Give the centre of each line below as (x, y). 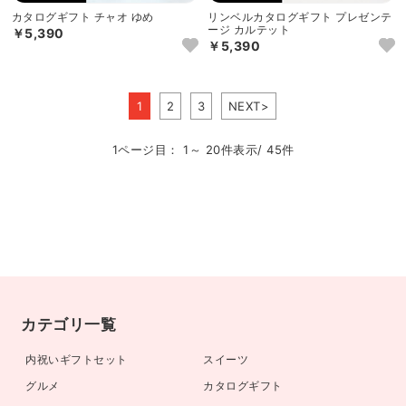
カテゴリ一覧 (68, 324)
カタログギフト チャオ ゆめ (82, 16)
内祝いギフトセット (77, 359)
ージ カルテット (249, 29)
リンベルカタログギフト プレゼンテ (300, 16)
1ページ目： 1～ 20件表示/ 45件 (203, 150)
